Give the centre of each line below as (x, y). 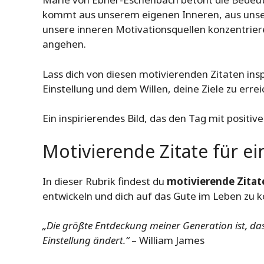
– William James (167, 240)
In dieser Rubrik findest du (105, 181)
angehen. (64, 44)
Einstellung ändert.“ (86, 240)
